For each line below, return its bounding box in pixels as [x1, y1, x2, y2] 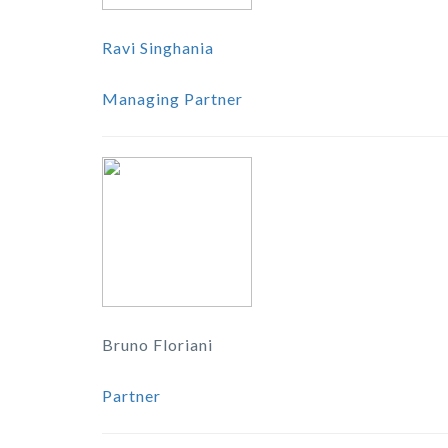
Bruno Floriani [102, 335, 213, 355]
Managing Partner [102, 89, 243, 109]
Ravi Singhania [102, 38, 214, 58]
